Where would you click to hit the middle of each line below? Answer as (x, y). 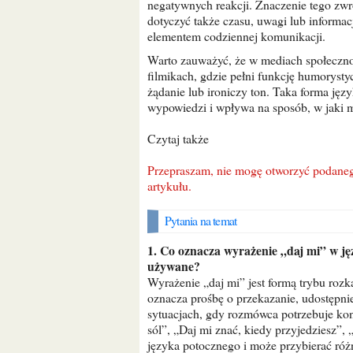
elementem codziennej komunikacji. (236, 36)
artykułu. (169, 186)
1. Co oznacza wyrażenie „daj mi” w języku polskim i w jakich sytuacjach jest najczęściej (152, 250)
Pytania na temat (204, 220)
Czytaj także (182, 138)
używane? (174, 266)
